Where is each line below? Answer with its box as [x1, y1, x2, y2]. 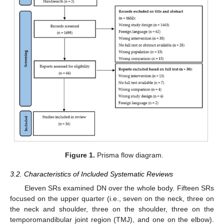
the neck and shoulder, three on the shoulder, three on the [10, 205, 214, 213]
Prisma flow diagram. [94, 150, 163, 159]
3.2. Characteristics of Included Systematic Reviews [10, 169, 173, 178]
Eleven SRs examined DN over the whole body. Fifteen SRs [24, 184, 214, 192]
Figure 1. [64, 150, 95, 159]
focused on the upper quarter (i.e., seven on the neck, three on [10, 194, 214, 203]
